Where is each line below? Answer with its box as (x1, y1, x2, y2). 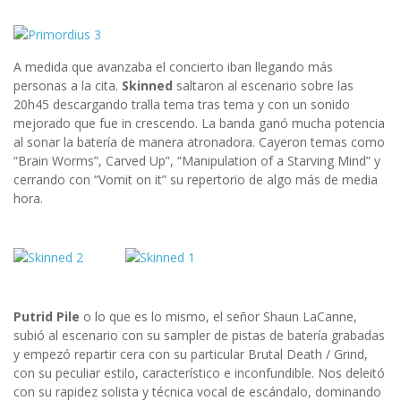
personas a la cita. (13, 76, 122, 94)
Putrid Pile (13, 307, 80, 325)
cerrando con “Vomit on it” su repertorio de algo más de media (13, 170, 378, 188)
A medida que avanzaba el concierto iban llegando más (13, 57, 333, 75)
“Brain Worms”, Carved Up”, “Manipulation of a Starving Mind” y (13, 151, 380, 169)
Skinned (122, 76, 173, 94)
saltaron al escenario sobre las (173, 76, 354, 94)
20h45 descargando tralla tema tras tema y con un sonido (13, 95, 350, 113)
